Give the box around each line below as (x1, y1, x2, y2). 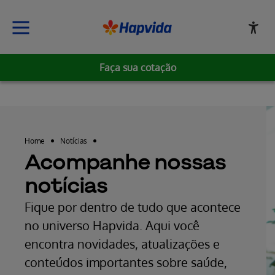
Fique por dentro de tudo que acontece (25, 199, 241, 215)
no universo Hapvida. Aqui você (25, 217, 199, 233)
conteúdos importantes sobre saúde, (25, 254, 227, 270)
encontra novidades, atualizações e (25, 236, 220, 252)
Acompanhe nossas (25, 151, 226, 174)
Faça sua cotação (99, 61, 176, 74)
